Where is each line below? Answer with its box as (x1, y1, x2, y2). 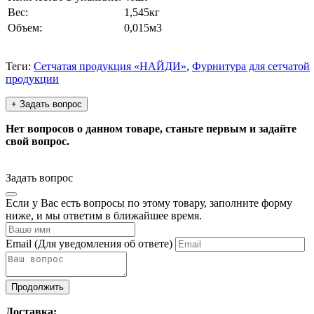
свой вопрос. (6, 135, 69, 147)
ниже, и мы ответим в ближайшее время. (6, 209, 202, 221)
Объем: (8, 21, 42, 34)
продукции (6, 72, 59, 85)
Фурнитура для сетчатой (192, 60, 310, 72)
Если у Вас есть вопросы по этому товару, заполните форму (6, 196, 292, 209)
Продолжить (11, 281, 64, 292)
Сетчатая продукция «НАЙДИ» (34, 60, 186, 72)
